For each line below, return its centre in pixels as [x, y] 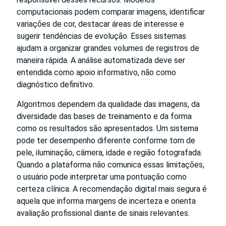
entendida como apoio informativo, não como [96, 73]
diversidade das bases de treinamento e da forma [104, 117]
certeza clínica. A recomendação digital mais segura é [112, 189]
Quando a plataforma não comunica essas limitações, [110, 165]
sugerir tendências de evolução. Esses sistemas [101, 36]
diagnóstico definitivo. [55, 85]
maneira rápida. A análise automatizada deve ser [101, 61]
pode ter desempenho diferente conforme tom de [106, 141]
